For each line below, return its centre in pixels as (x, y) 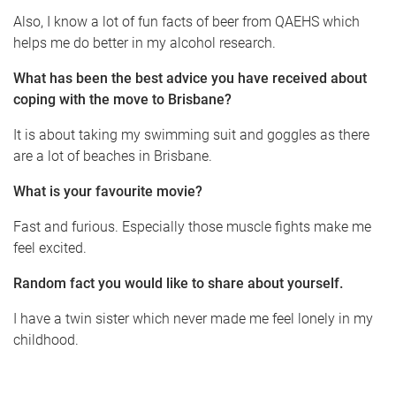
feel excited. (50, 248)
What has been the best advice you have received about (190, 79)
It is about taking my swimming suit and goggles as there (191, 135)
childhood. (46, 340)
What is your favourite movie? (108, 192)
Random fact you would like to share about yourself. (178, 284)
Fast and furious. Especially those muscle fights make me (192, 227)
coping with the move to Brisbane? (122, 100)
